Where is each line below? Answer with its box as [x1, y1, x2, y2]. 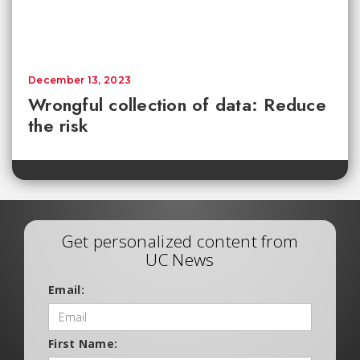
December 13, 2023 [28, 74, 132, 86]
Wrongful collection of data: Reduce [28, 92, 326, 117]
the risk [28, 112, 88, 138]
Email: [48, 282, 84, 297]
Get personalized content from [61, 230, 299, 252]
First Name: [48, 336, 118, 351]
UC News [145, 248, 215, 271]
